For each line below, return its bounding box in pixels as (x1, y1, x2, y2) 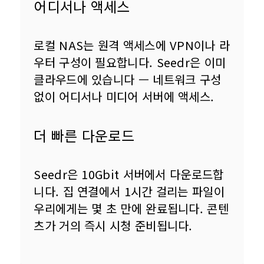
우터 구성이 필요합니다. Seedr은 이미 (34, 54, 230, 71)
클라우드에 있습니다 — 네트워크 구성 (34, 71, 225, 88)
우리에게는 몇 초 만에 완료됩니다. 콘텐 (34, 200, 229, 217)
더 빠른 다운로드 (34, 125, 135, 146)
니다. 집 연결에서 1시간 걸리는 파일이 (34, 183, 229, 200)
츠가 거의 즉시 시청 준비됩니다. (34, 217, 193, 235)
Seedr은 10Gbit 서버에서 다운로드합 (34, 166, 224, 183)
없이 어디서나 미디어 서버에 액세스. (34, 88, 214, 105)
